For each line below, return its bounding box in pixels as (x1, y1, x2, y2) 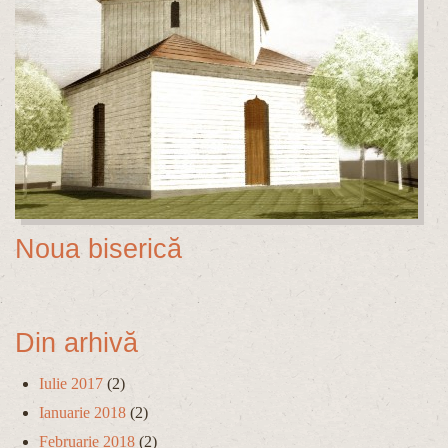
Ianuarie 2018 (39, 404, 126, 422)
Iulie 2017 (39, 375, 103, 393)
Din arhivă (15, 327, 138, 358)
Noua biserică (15, 234, 182, 265)
